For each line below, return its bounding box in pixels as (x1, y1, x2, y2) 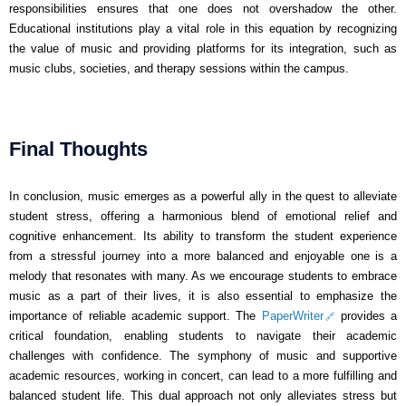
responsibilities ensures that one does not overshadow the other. (9, 2, 397, 16)
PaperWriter (261, 309, 324, 324)
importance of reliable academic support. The (9, 309, 262, 324)
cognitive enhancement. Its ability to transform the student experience (9, 229, 397, 244)
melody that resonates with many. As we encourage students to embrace (9, 269, 397, 284)
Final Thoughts (9, 138, 148, 161)
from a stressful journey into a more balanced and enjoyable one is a (9, 249, 397, 264)
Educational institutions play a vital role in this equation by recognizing (9, 22, 397, 36)
